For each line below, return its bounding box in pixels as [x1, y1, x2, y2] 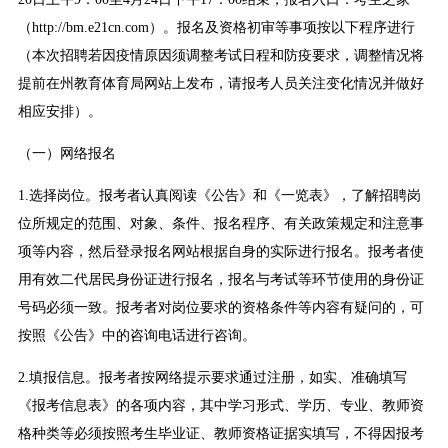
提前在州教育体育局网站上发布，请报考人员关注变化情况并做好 [17, 76, 424, 92]
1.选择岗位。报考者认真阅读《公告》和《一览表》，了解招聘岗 [17, 188, 421, 204]
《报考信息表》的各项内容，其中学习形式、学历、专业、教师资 [17, 398, 424, 414]
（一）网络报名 [17, 146, 116, 162]
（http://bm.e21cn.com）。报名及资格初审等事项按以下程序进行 [17, 20, 415, 36]
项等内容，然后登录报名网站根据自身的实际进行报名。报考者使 [17, 244, 424, 260]
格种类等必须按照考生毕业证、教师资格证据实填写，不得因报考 [17, 426, 424, 442]
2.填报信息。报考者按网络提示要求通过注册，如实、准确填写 [17, 370, 407, 386]
